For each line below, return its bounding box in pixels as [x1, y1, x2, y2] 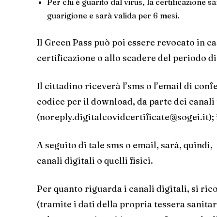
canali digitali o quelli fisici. [37, 155, 153, 166]
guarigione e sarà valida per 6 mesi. [47, 10, 179, 20]
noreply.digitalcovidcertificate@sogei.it [40, 111, 209, 123]
